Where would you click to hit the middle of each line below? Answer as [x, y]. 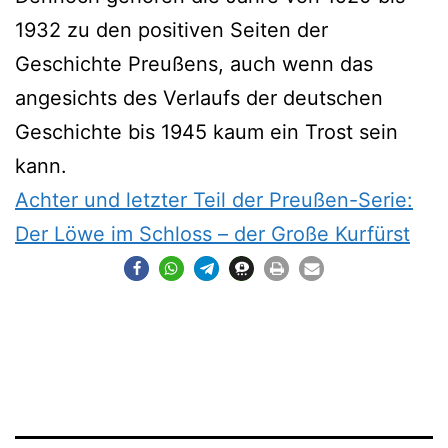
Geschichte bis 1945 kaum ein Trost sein [206, 131]
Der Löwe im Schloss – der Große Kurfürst [212, 233]
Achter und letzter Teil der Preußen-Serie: [214, 199]
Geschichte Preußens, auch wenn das [194, 63]
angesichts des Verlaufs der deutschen [199, 97]
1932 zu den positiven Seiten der [171, 29]
